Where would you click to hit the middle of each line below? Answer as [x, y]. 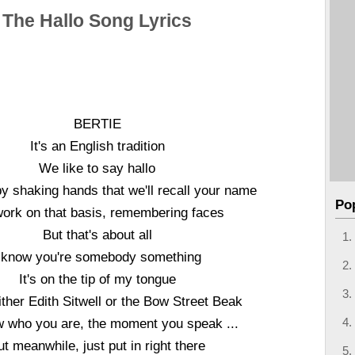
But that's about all [97, 235]
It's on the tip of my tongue [97, 279]
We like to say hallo [97, 168]
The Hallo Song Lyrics [97, 21]
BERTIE [97, 124]
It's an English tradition [97, 146]
